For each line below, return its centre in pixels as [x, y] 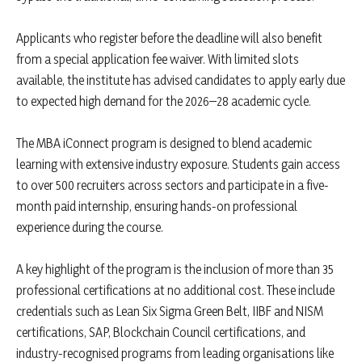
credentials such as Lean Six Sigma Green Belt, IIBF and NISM [170, 311]
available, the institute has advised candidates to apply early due [181, 80]
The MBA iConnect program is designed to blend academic [164, 143]
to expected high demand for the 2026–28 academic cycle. [164, 101]
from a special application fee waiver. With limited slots [158, 59]
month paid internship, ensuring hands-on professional [157, 206]
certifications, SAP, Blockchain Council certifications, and [161, 333]
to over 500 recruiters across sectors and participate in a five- [173, 185]
